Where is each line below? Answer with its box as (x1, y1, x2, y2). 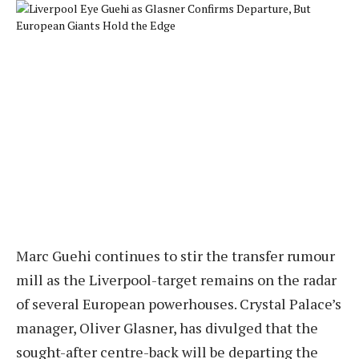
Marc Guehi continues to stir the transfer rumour (16, 245, 335, 265)
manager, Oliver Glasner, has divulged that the (16, 317, 318, 337)
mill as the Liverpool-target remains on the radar (16, 269, 337, 289)
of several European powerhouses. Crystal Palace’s (16, 293, 341, 313)
